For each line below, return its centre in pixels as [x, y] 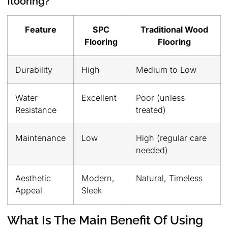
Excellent [99, 97]
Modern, [98, 178]
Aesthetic [33, 178]
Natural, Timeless [169, 178]
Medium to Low [166, 69]
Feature [40, 29]
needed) [152, 150]
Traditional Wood [174, 29]
